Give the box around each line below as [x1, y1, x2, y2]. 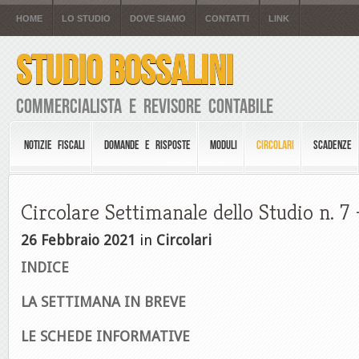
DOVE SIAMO [130, 14, 186, 23]
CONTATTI [205, 14, 249, 23]
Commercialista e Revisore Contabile [16, 95, 273, 117]
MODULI [210, 139, 237, 151]
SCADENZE [313, 139, 352, 151]
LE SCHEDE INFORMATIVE [21, 328, 190, 345]
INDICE [21, 259, 69, 276]
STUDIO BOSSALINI [16, 48, 233, 92]
